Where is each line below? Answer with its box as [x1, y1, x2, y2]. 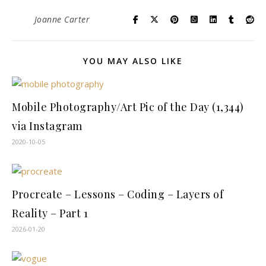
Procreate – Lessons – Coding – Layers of [12, 187, 223, 201]
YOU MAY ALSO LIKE [83, 55, 183, 66]
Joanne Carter [34, 14, 90, 25]
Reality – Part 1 [12, 206, 88, 220]
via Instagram [12, 119, 83, 133]
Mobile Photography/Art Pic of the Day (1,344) [12, 100, 244, 114]
